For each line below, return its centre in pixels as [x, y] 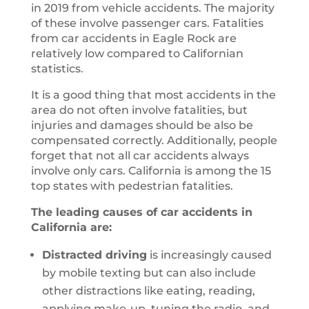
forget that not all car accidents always [140, 156]
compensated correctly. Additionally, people [154, 140]
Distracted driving [94, 255]
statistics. [57, 69]
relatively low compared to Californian [137, 53]
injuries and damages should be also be [142, 125]
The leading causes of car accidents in [141, 212]
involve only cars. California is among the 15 [151, 171]
